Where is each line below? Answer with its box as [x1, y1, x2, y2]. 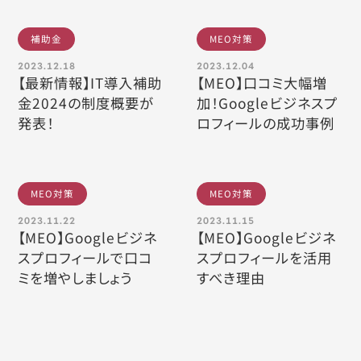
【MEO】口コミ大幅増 [197, 73, 328, 93]
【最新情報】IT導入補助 [18, 73, 163, 93]
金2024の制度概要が [18, 93, 155, 113]
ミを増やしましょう [18, 268, 133, 288]
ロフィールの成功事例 [197, 113, 335, 133]
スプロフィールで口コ [18, 247, 153, 268]
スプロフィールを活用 [197, 247, 333, 268]
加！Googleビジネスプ [197, 93, 338, 113]
